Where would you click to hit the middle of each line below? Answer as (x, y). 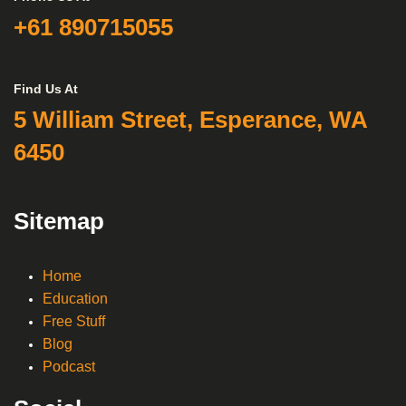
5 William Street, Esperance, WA (190, 119)
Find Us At (46, 88)
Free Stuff (74, 321)
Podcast (69, 366)
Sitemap (59, 221)
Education (75, 298)
